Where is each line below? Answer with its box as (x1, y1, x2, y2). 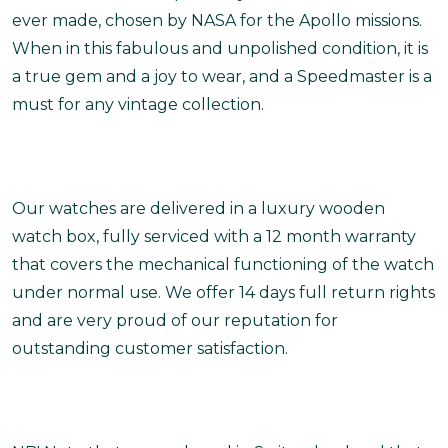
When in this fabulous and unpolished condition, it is (12, 39, 428, 58)
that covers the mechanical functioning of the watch (12, 255, 434, 274)
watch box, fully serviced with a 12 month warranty (12, 227, 416, 246)
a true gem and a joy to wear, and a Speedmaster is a (12, 67, 432, 86)
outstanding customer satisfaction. (12, 339, 288, 358)
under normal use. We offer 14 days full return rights (12, 283, 435, 302)
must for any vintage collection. (12, 95, 264, 114)
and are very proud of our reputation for (12, 311, 338, 330)
